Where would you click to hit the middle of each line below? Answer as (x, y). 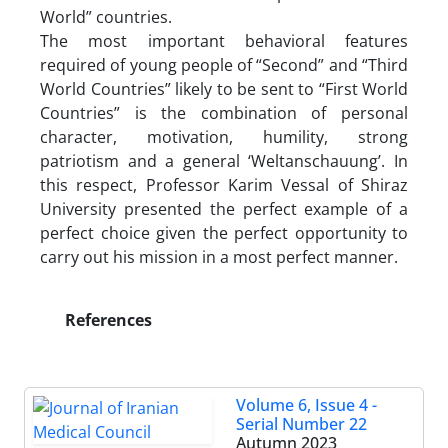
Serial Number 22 (301, 423)
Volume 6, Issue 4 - (306, 404)
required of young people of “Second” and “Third (224, 64)
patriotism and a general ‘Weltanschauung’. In (224, 160)
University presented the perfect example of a (224, 208)
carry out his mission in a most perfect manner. (219, 256)
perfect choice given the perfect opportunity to (224, 232)
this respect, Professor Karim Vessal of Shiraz (224, 184)
